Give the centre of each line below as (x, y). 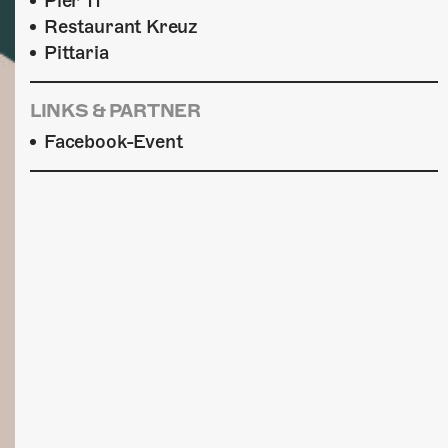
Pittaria (76, 52)
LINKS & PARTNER (115, 110)
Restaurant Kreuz (121, 26)
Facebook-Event (113, 141)
